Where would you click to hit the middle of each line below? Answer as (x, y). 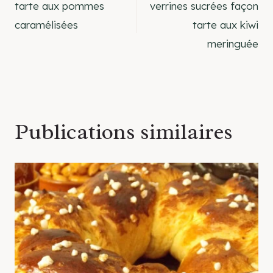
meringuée (233, 44)
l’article (51, 54)
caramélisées (46, 25)
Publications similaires (124, 132)
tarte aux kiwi (225, 25)
